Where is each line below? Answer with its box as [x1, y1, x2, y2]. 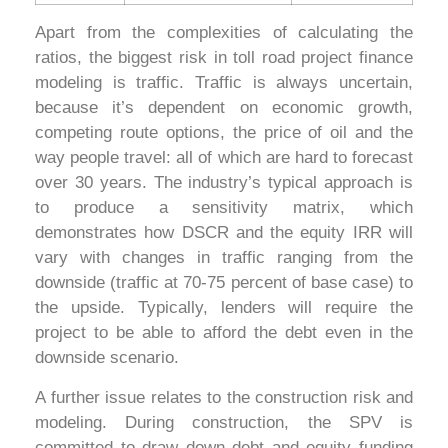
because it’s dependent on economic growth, [35, 98, 413, 118]
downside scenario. [35, 348, 179, 368]
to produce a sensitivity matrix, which [35, 198, 413, 218]
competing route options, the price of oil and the [35, 123, 413, 143]
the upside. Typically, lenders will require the [35, 298, 413, 318]
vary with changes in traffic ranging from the [35, 248, 413, 268]
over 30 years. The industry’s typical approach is [35, 173, 413, 193]
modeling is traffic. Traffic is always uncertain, [35, 73, 413, 93]
